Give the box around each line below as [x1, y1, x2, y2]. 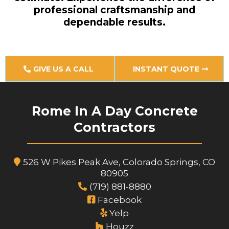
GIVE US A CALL [33, 64, 94, 74]
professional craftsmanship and [34, 4, 195, 16]
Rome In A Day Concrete [31, 103, 198, 119]
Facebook [98, 195, 142, 205]
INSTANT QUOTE [133, 64, 199, 74]
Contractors [74, 120, 155, 135]
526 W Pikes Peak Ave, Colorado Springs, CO [23, 157, 215, 167]
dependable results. [63, 16, 166, 28]
